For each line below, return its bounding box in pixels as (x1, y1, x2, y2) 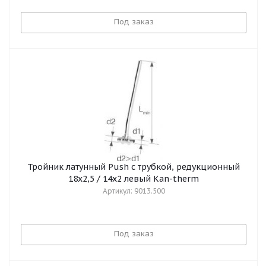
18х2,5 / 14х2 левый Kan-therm (68, 173, 199, 184)
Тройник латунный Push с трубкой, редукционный (27, 161, 240, 172)
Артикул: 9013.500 (102, 186, 165, 195)
